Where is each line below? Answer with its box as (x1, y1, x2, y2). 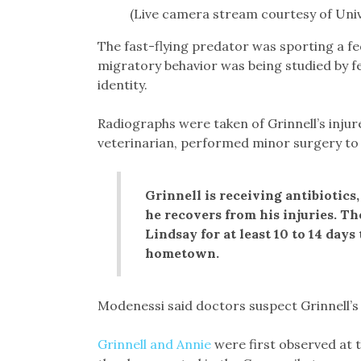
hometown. (144, 244, 219, 261)
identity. (97, 76, 147, 93)
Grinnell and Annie (97, 335, 211, 352)
